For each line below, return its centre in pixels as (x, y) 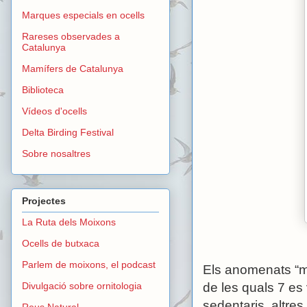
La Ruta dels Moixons (69, 222)
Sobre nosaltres (56, 154)
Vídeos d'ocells (54, 111)
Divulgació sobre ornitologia (82, 285)
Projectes (44, 200)
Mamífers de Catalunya (73, 69)
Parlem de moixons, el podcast (89, 264)
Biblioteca (43, 90)
